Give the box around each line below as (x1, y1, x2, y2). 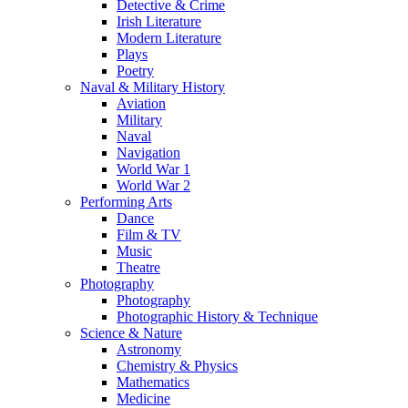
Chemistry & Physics (117, 357, 238, 373)
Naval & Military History (80, 78, 225, 95)
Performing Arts (80, 193, 172, 209)
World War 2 (117, 177, 190, 193)
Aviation (117, 95, 166, 111)
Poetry (117, 62, 154, 78)
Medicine (117, 390, 170, 406)
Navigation (117, 144, 180, 160)
